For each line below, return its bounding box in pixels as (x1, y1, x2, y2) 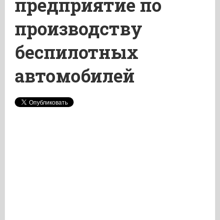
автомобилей (15, 64, 135, 87)
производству (15, 17, 142, 40)
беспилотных (15, 40, 138, 64)
